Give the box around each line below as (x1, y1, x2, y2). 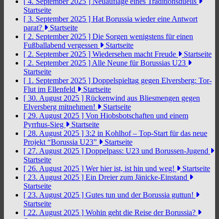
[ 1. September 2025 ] (23, 76, 92, 85)
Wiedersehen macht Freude (92, 50, 178, 58)
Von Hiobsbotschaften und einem (86, 111, 188, 120)
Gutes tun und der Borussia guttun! (86, 191, 196, 199)
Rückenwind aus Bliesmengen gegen (86, 94, 200, 102)
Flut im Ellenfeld (23, 85, 77, 93)
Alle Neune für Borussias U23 (92, 59, 188, 67)
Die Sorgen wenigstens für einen (92, 32, 193, 41)
